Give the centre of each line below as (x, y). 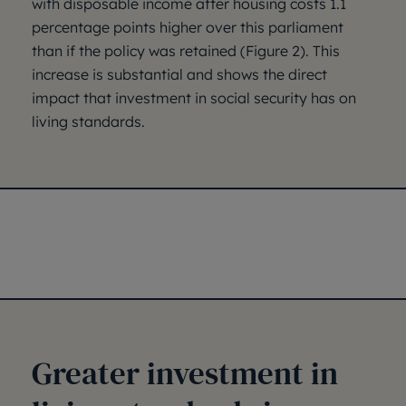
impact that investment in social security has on (194, 98)
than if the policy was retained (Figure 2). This (186, 51)
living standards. (88, 121)
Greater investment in (185, 373)
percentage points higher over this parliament (188, 27)
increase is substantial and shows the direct (179, 74)
